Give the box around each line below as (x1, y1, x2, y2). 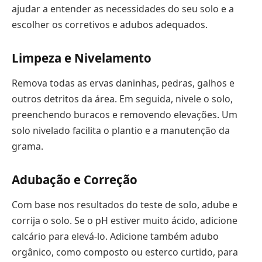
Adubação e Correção (12, 171, 137, 188)
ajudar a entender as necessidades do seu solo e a (12, 2, 234, 16)
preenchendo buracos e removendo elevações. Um (12, 108, 237, 122)
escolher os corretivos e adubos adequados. (12, 18, 208, 32)
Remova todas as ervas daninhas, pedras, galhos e (12, 77, 235, 90)
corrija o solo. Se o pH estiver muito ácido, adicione (12, 214, 237, 227)
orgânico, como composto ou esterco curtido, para (12, 246, 238, 259)
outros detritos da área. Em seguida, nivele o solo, (12, 92, 233, 106)
